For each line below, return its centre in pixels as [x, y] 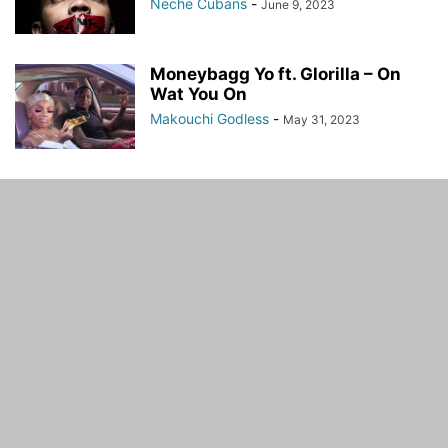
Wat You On [198, 94]
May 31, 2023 [321, 119]
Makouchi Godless [209, 118]
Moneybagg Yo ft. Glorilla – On [275, 74]
